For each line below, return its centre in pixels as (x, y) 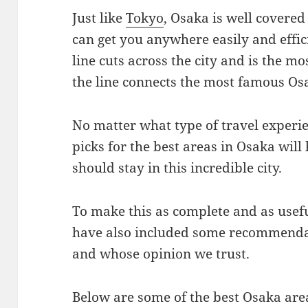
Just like (99, 18)
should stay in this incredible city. (177, 167)
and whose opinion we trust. (161, 253)
